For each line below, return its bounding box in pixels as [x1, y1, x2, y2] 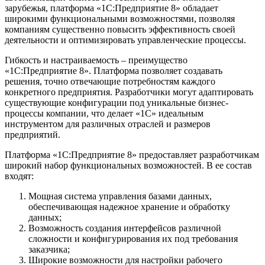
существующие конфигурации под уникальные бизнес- [5, 97, 228, 108]
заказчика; [28, 244, 70, 254]
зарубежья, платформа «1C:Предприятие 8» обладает [5, 2, 218, 13]
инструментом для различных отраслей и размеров [5, 118, 211, 129]
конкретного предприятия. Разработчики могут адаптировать [5, 86, 253, 97]
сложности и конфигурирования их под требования [28, 233, 238, 244]
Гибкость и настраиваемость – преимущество [5, 54, 188, 65]
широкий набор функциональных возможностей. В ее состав [5, 160, 252, 170]
